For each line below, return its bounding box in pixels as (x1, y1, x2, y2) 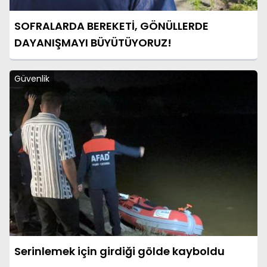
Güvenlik (14, 73, 49, 85)
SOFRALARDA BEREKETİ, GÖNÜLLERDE (14, 18, 209, 34)
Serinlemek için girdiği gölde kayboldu (14, 243, 225, 259)
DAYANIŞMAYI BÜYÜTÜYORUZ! (14, 35, 172, 51)
